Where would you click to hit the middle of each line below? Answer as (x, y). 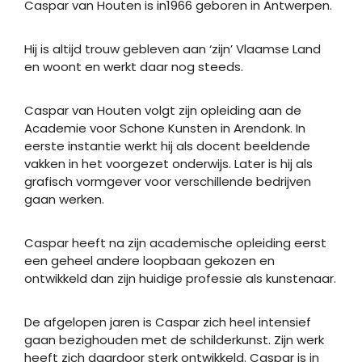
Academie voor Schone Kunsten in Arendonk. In (165, 128)
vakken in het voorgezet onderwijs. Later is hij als (168, 163)
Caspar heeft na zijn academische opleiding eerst (175, 242)
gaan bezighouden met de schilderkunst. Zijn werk (174, 339)
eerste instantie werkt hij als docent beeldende (167, 145)
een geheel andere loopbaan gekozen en (149, 260)
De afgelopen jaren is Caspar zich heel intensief (168, 322)
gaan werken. (64, 199)
